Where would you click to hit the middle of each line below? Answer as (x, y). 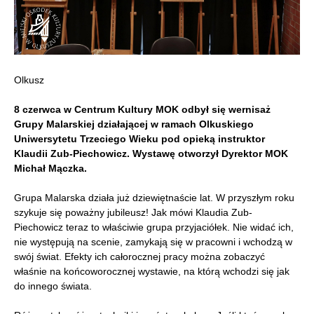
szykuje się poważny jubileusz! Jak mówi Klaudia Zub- (133, 212)
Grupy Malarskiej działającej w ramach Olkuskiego (134, 124)
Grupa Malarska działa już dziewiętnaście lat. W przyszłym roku (154, 197)
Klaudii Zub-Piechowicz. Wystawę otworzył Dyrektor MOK (151, 153)
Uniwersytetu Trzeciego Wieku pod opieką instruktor (139, 138)
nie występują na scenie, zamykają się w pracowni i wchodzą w (153, 241)
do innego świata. (53, 286)
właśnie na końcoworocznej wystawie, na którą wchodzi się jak (152, 271)
